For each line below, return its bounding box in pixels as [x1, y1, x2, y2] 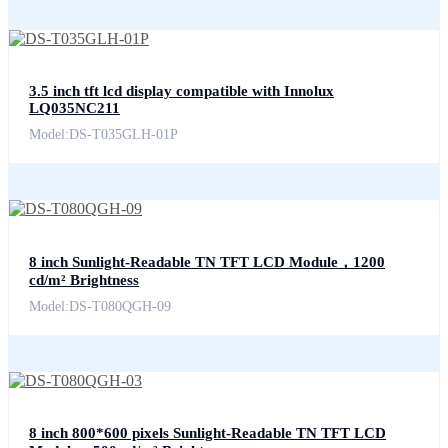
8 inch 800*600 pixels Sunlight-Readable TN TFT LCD [29, 425, 386, 442]
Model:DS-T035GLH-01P [29, 127, 178, 143]
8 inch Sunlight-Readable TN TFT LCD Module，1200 [29, 254, 385, 271]
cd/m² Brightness [29, 272, 139, 289]
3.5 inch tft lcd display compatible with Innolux [29, 83, 334, 100]
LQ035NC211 [29, 100, 120, 117]
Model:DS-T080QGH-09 [29, 299, 171, 315]
